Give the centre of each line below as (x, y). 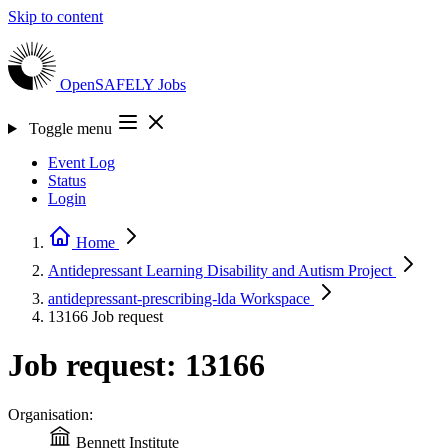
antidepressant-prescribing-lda (144, 298)
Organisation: (50, 414)
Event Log (81, 162)
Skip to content (55, 16)
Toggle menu (70, 128)
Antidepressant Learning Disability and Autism (198, 270)
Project (370, 270)
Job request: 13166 (136, 365)
